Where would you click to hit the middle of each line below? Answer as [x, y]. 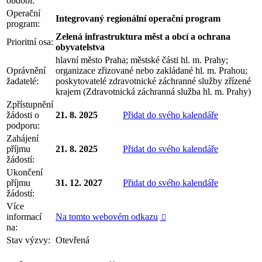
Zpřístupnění [30, 104]
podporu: [23, 125]
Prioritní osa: [30, 42]
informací [24, 216]
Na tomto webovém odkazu [107, 216]
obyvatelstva [80, 47]
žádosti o [23, 115]
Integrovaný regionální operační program [138, 18]
